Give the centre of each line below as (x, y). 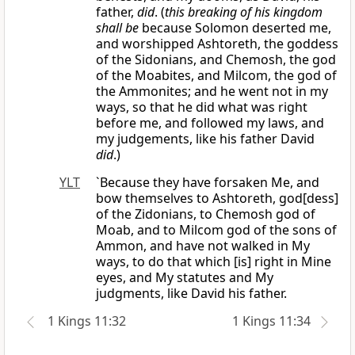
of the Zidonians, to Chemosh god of (206, 214)
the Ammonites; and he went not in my (212, 92)
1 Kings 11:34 (271, 321)
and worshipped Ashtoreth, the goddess (217, 44)
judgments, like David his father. (191, 294)
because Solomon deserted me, (235, 28)
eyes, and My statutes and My (185, 278)
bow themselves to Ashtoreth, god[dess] (217, 198)
